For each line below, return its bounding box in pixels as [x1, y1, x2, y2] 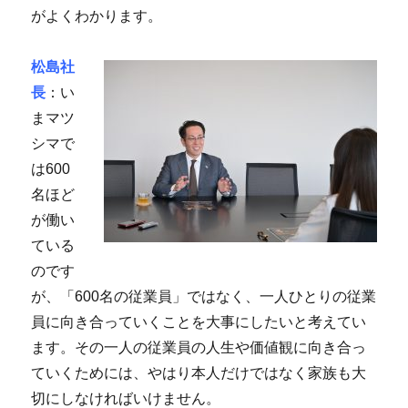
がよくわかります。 [31, 7, 163, 24]
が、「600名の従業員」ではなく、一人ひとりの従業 [31, 288, 377, 304]
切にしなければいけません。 [31, 390, 221, 406]
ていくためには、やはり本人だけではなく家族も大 [31, 364, 367, 381]
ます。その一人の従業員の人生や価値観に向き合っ [31, 339, 367, 355]
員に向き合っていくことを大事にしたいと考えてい [31, 313, 367, 330]
